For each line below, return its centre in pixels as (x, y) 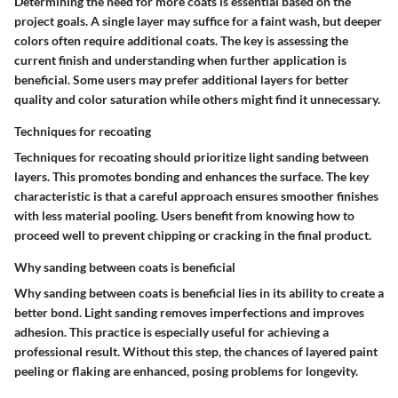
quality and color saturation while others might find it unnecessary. (197, 99)
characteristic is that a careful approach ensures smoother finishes (196, 196)
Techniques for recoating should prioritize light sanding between (191, 157)
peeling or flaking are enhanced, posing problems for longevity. (186, 371)
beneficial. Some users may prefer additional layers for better (182, 80)
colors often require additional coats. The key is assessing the (181, 41)
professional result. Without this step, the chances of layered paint (196, 352)
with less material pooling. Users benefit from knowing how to (184, 216)
